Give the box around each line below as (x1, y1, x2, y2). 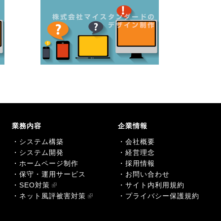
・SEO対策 (12, 181, 50, 189)
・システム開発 (12, 148, 64, 157)
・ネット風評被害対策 (12, 192, 86, 200)
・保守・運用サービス (12, 170, 86, 179)
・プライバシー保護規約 (118, 192, 199, 200)
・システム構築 (12, 138, 64, 146)
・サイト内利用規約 (118, 181, 184, 189)
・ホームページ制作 (12, 159, 78, 168)
